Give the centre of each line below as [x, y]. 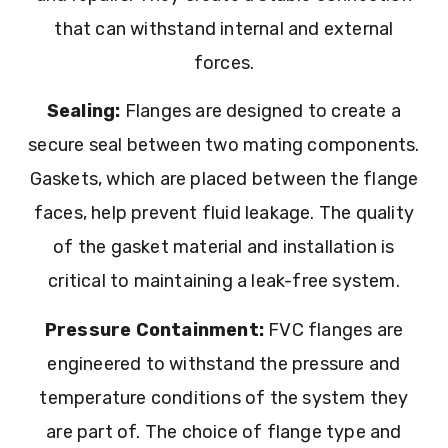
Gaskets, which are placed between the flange [224, 179]
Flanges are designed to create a [261, 111]
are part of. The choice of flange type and [224, 431]
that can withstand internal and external [224, 28]
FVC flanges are [334, 329]
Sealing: [83, 111]
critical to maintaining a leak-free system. [224, 281]
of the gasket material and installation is [224, 247]
